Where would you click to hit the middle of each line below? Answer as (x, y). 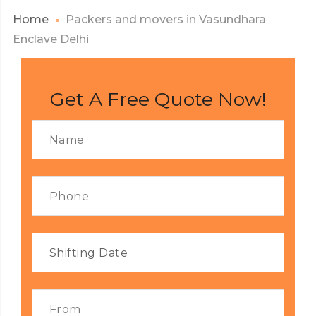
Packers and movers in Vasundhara (165, 19)
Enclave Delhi (50, 39)
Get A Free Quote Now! (158, 99)
